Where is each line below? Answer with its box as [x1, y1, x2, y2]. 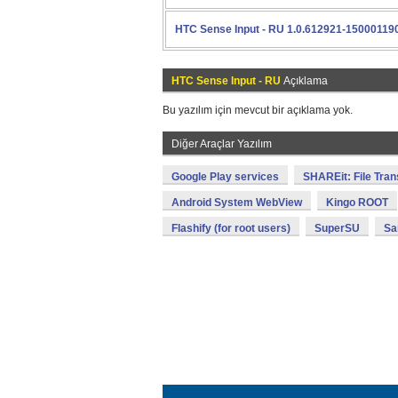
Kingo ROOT [326, 196, 388, 209]
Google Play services [171, 171, 279, 183]
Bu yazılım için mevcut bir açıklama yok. [163, 104, 353, 116]
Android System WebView [171, 196, 302, 209]
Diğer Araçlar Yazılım [171, 138, 272, 150]
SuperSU [314, 222, 360, 235]
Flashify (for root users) [171, 222, 291, 235]
